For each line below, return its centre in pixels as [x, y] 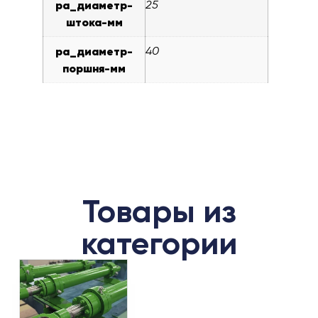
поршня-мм [94, 68]
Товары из [159, 212]
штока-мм [94, 22]
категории [159, 243]
